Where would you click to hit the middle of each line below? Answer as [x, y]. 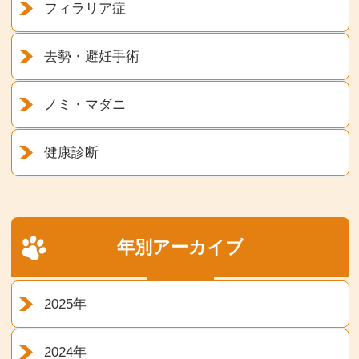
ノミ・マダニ [85, 105]
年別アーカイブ [180, 248]
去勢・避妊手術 [92, 57]
